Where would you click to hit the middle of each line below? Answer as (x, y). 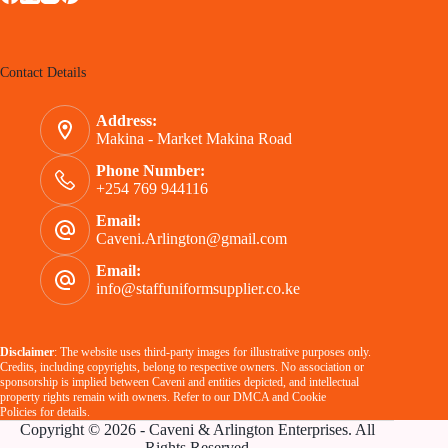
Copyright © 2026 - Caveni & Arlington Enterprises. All (197, 430)
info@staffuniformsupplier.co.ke (198, 289)
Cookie (307, 397)
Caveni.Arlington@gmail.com (191, 239)
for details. (65, 412)
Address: (126, 121)
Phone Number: (150, 171)
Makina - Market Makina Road (194, 139)
